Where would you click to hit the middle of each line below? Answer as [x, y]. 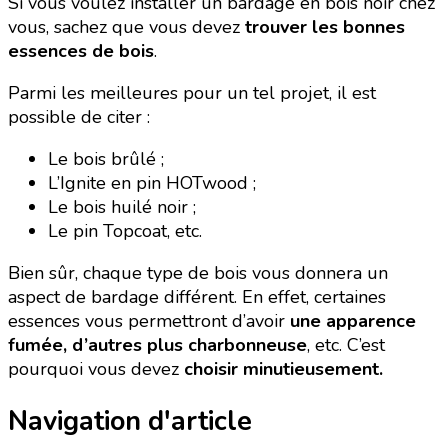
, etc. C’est [346, 344]
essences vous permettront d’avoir [149, 320]
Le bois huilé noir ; [122, 206]
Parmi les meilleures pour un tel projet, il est [192, 92]
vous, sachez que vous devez [126, 26]
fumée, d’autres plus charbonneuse [157, 344]
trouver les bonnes [325, 26]
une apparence [353, 320]
